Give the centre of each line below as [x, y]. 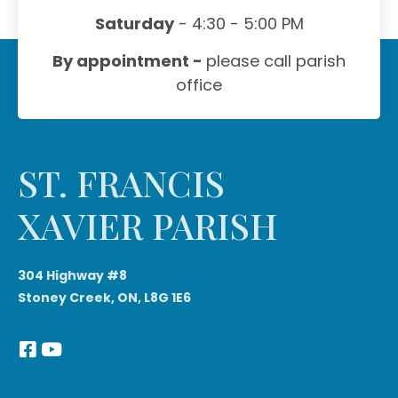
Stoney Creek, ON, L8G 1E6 [104, 297]
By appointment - [129, 60]
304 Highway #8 [74, 275]
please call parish [276, 60]
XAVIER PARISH [147, 225]
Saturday [134, 23]
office [199, 84]
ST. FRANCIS [121, 182]
